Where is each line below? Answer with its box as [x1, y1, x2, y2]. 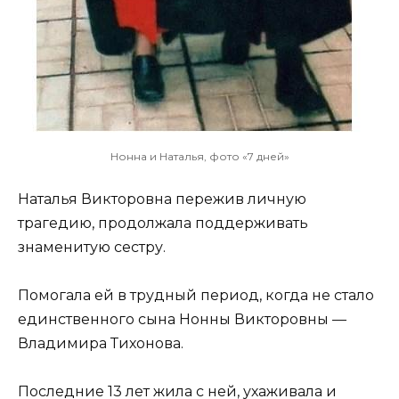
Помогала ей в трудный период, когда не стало [18, 286, 374, 304]
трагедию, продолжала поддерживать [18, 214, 308, 232]
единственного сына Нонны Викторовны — [18, 310, 346, 328]
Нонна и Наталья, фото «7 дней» [110, 149, 289, 163]
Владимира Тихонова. [18, 334, 183, 352]
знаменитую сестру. [18, 238, 166, 256]
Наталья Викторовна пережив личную [18, 190, 306, 208]
